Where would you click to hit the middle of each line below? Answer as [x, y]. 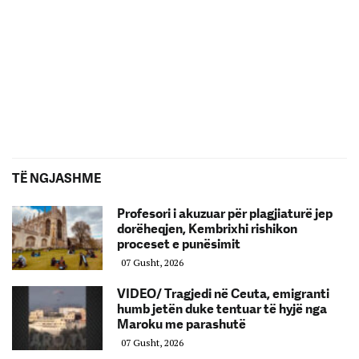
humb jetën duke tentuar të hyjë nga [222, 309]
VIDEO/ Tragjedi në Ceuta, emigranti [223, 293]
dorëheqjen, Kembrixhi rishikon [207, 228]
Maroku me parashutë [182, 324]
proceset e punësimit [179, 244]
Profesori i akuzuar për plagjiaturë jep [225, 213]
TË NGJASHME [56, 178]
